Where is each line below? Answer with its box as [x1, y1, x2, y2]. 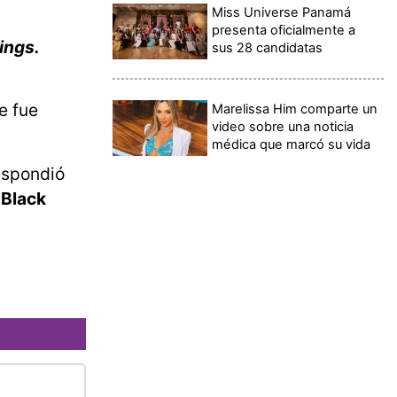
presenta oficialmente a [212, 21, 356, 38]
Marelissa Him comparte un [212, 100, 378, 117]
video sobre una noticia [212, 118, 354, 135]
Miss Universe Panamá [212, 4, 352, 20]
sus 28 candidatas [212, 39, 323, 56]
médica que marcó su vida [212, 136, 371, 152]
